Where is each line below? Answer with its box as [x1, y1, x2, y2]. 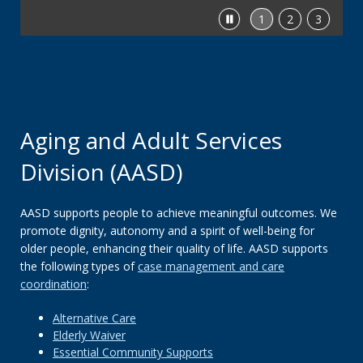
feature [237, 28, 275, 43]
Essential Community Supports [53, 344, 213, 360]
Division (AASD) [20, 156, 182, 187]
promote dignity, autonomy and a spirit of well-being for [20, 223, 314, 238]
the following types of [20, 258, 138, 274]
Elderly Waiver [53, 327, 126, 343]
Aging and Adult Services [20, 125, 282, 156]
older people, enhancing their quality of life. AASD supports [20, 241, 328, 256]
